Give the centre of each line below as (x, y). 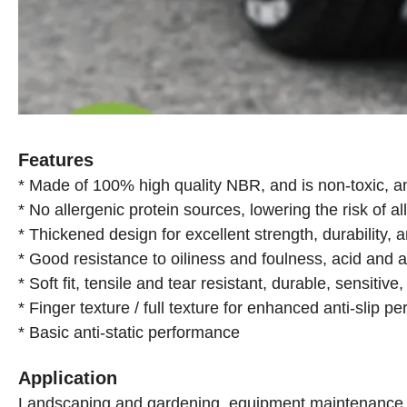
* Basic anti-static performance (129, 333)
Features (56, 160)
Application (68, 378)
